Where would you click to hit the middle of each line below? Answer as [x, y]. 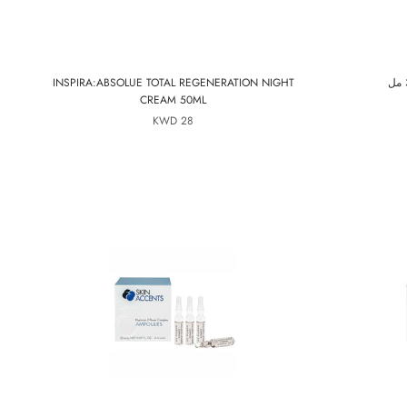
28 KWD [187, 121]
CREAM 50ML [173, 100]
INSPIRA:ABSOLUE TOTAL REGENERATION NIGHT [173, 83]
